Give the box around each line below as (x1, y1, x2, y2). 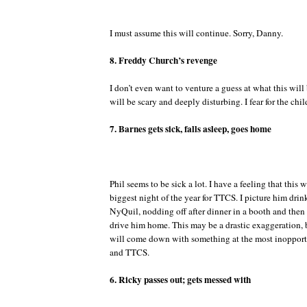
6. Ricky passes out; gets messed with (110, 272, 251, 286)
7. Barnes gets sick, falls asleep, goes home (110, 121, 271, 136)
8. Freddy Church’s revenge (110, 53, 217, 67)
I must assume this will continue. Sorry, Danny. (110, 26, 283, 39)
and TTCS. (110, 245, 149, 258)
